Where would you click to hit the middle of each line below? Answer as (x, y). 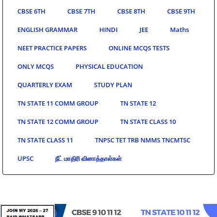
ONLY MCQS (36, 67)
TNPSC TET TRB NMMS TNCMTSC (143, 140)
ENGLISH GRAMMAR (47, 30)
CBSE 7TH (81, 11)
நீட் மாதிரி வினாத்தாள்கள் (88, 159)
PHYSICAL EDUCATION (109, 67)
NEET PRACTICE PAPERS (52, 48)
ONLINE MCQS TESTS (139, 48)
